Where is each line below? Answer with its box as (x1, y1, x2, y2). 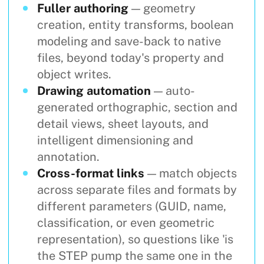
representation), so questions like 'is (37, 232, 233, 246)
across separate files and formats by (37, 183, 237, 197)
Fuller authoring (37, 1, 128, 15)
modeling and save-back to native (37, 34, 221, 48)
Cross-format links (37, 166, 144, 180)
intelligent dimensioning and (37, 133, 193, 147)
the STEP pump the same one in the (37, 249, 232, 263)
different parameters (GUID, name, (37, 199, 226, 213)
